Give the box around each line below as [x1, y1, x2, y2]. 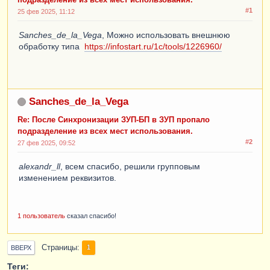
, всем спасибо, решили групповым [60, 161, 200, 171]
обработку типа [19, 41, 84, 51]
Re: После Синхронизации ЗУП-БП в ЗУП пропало [17, 115, 210, 124]
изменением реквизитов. [19, 172, 116, 183]
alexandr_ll [19, 161, 60, 171]
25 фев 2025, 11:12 [17, 7, 75, 15]
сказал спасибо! [65, 212, 116, 219]
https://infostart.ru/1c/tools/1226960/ [84, 41, 222, 51]
